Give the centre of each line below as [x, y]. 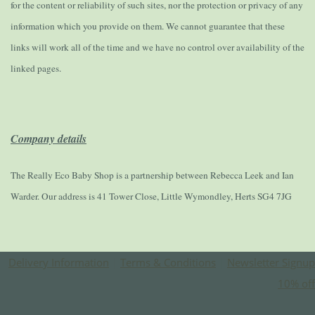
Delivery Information [59, 263]
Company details [49, 139]
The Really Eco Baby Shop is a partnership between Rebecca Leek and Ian [152, 175]
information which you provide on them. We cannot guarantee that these [148, 26]
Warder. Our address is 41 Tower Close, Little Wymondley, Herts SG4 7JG [151, 197]
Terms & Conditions [168, 263]
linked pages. [36, 69]
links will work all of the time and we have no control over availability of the [157, 47]
